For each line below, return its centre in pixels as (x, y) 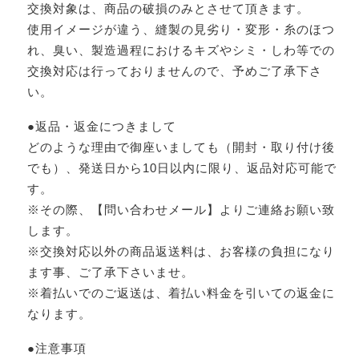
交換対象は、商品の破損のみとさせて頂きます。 (168, 9)
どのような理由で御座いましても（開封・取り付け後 (181, 147)
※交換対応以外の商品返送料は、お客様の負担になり (181, 252)
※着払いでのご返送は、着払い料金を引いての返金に (181, 293)
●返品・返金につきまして (101, 127)
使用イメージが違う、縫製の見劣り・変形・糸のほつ (181, 30)
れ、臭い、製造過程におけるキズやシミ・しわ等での (181, 50)
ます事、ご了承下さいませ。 (110, 272)
